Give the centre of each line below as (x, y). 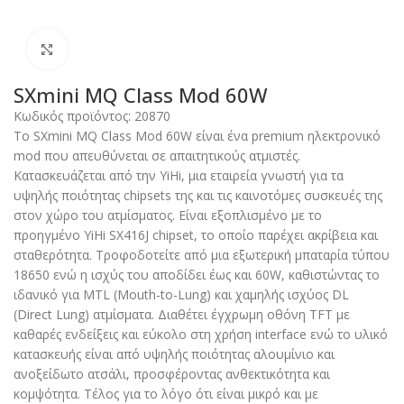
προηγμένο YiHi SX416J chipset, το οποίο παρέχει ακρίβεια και (196, 234)
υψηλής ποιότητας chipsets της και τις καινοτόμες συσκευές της (198, 195)
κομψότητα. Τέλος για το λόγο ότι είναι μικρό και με (166, 393)
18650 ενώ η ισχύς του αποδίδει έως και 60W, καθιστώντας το (197, 274)
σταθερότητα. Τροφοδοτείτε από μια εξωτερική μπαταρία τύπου (202, 254)
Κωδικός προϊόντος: (74, 115)
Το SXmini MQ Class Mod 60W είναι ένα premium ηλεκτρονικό (197, 135)
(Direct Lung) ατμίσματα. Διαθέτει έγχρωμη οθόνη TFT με (182, 314)
